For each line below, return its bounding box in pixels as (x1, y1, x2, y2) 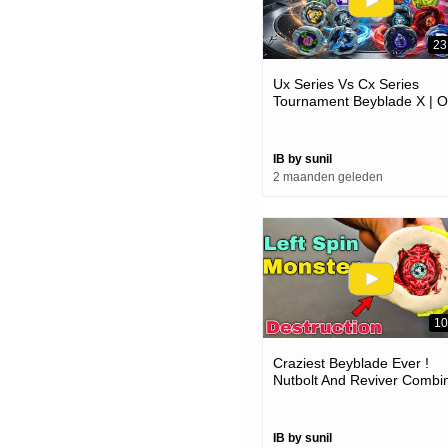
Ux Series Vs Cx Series (273, 76, 419, 93)
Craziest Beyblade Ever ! (273, 354, 429, 371)
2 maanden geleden (273, 170, 383, 185)
